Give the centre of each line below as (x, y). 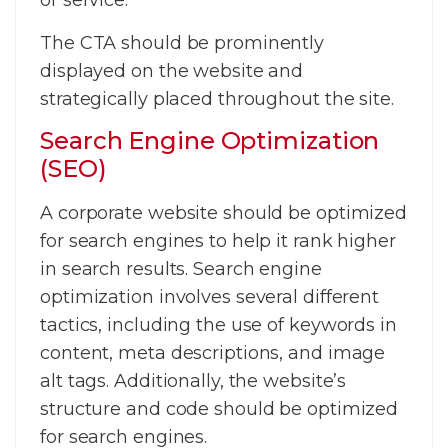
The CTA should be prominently (182, 42)
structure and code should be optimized (219, 409)
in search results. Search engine (181, 269)
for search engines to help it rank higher (218, 241)
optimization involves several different (210, 297)
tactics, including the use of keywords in (218, 325)
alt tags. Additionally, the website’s (193, 381)
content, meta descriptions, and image (213, 353)
